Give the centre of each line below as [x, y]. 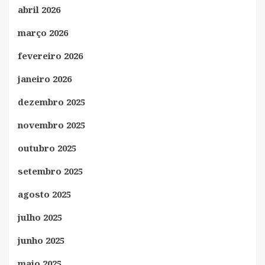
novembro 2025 [51, 125]
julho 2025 [40, 217]
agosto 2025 [44, 194]
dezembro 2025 [51, 102]
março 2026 [43, 33]
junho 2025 [41, 240]
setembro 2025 [50, 171]
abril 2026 [39, 10]
